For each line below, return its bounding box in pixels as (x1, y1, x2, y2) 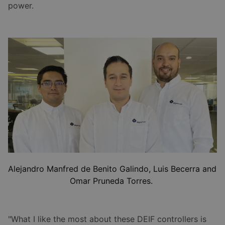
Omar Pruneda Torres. (69, 175, 155, 186)
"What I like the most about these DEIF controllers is (8, 213, 206, 224)
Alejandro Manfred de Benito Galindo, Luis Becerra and (8, 163, 217, 174)
